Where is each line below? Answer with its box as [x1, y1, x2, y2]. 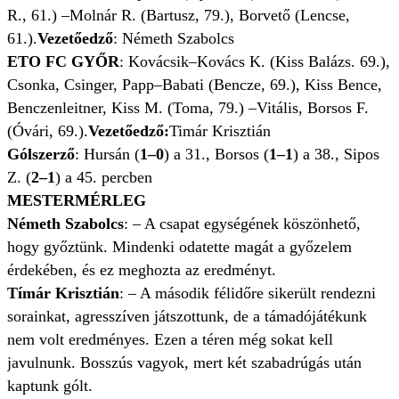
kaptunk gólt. [7, 377, 93, 395]
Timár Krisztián [169, 122, 271, 141]
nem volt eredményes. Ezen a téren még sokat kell [7, 330, 333, 349]
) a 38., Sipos [293, 145, 379, 164]
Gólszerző [7, 145, 75, 164]
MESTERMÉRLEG [7, 191, 146, 210]
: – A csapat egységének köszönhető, [124, 215, 361, 233]
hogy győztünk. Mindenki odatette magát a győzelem [7, 238, 352, 256]
